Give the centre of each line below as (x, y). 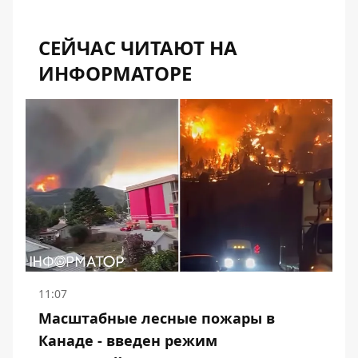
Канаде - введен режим (128, 340)
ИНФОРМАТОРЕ (115, 73)
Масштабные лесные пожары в (157, 318)
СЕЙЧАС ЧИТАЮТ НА (138, 48)
